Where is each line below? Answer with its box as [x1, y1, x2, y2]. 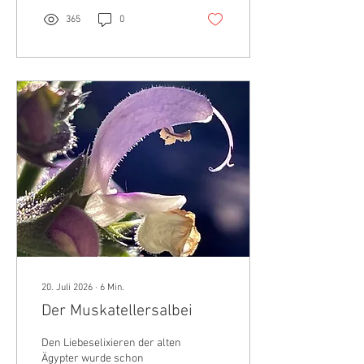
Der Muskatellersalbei [41, 301, 193, 322]
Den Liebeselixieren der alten [41, 336, 181, 351]
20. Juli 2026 [41, 282, 93, 294]
